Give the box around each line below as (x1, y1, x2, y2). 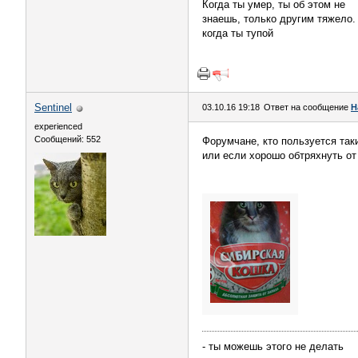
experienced (34, 121, 82, 131)
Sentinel (34, 101, 72, 113)
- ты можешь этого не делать (202, 340, 344, 352)
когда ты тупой (202, 27, 273, 39)
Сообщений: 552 (34, 134, 101, 144)
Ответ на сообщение (264, 102, 351, 112)
